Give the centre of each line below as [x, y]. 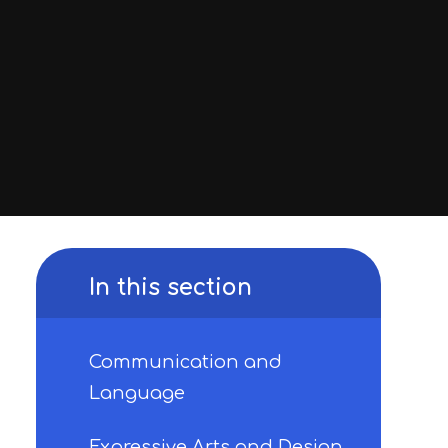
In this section [170, 287]
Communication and [185, 362]
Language [137, 393]
